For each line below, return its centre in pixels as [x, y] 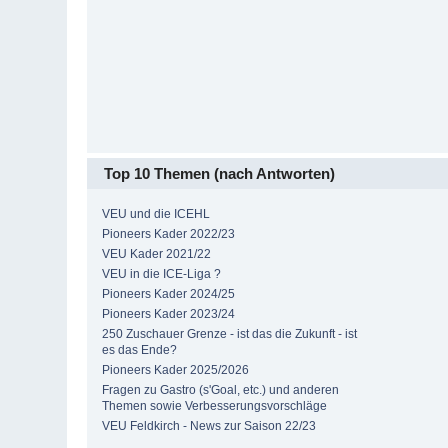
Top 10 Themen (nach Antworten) [220, 173]
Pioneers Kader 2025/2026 [176, 369]
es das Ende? [140, 349]
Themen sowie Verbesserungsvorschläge [215, 405]
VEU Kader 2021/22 [157, 253]
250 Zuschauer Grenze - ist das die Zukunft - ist [230, 333]
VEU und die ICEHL [156, 213]
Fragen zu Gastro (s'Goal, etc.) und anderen [221, 389]
